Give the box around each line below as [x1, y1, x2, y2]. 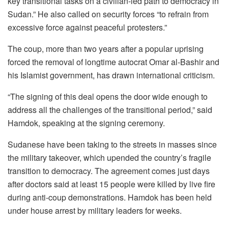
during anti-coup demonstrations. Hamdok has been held [8, 191, 212, 204]
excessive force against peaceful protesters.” [8, 21, 167, 34]
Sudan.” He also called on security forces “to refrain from [8, 8, 209, 20]
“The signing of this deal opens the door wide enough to [8, 91, 208, 103]
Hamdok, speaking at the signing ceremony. [8, 117, 165, 129]
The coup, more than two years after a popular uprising [8, 43, 204, 55]
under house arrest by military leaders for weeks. [8, 205, 182, 217]
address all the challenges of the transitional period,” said [8, 104, 212, 116]
